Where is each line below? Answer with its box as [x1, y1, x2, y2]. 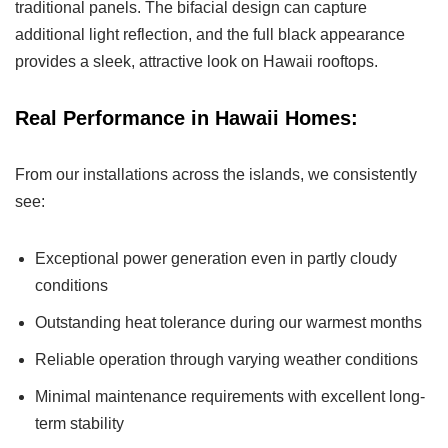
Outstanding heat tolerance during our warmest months [35, 314, 422, 331]
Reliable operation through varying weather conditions [35, 351, 418, 368]
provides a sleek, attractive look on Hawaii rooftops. [15, 53, 378, 70]
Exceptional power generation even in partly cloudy [35, 250, 397, 267]
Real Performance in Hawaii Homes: [15, 107, 358, 129]
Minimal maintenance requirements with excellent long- [35, 388, 425, 405]
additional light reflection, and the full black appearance [15, 26, 405, 43]
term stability [35, 415, 124, 432]
